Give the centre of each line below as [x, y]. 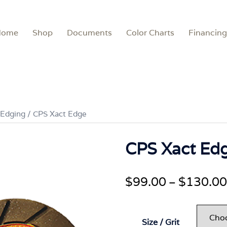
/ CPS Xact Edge [56, 114]
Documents [89, 33]
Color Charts [150, 33]
